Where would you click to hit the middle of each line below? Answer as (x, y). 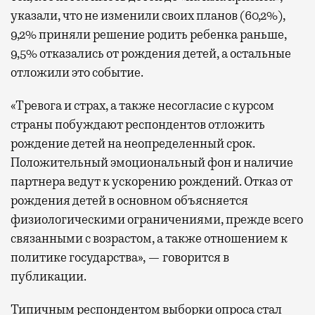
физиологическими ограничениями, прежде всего (157, 219)
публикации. (49, 276)
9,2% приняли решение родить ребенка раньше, (149, 34)
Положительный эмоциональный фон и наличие (152, 162)
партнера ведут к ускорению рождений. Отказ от (152, 181)
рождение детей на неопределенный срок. (133, 143)
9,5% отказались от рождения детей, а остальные (151, 53)
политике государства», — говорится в (120, 257)
